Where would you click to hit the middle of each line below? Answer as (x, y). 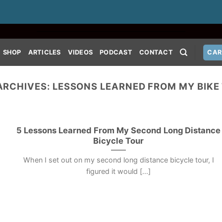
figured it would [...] (119, 171)
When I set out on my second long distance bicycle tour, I (118, 160)
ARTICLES (44, 52)
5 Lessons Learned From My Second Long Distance (119, 130)
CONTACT (156, 52)
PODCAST (116, 52)
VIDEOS (80, 52)
